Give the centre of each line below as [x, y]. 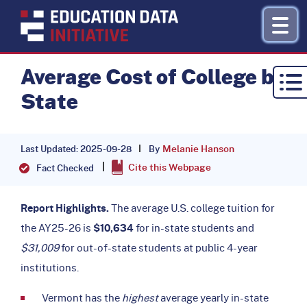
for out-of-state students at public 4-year [158, 248]
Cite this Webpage [169, 167]
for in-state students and [194, 228]
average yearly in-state [213, 298]
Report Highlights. [65, 208]
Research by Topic [147, 98]
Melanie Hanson [198, 148]
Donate [250, 192]
